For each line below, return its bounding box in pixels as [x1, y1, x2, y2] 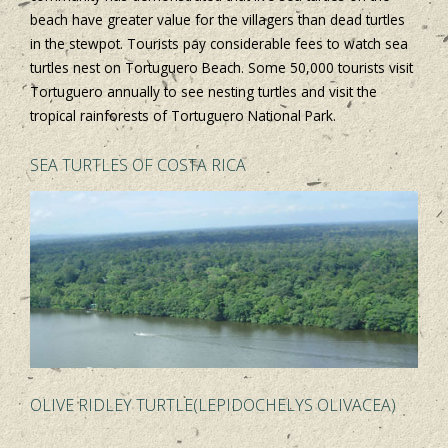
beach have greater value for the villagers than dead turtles [30, 9, 405, 29]
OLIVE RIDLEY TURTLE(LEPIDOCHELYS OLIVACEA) [30, 394, 396, 417]
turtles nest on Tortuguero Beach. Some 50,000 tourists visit [30, 57, 413, 77]
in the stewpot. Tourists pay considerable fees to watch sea [30, 33, 408, 53]
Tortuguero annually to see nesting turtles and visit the [30, 81, 377, 101]
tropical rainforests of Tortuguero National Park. [30, 105, 336, 125]
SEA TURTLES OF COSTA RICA [30, 153, 246, 176]
